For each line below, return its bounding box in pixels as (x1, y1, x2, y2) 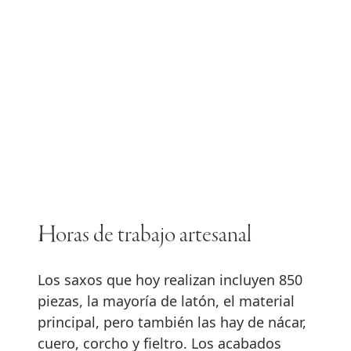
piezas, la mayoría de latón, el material (38, 291, 295, 310)
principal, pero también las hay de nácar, (38, 312, 306, 331)
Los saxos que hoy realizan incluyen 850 (38, 270, 302, 289)
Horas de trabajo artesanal (38, 223, 251, 249)
